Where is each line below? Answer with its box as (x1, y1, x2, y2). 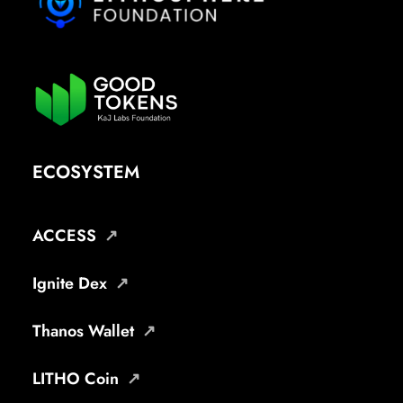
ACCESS (32, 224, 96, 247)
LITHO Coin (32, 367, 119, 390)
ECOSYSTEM (32, 159, 139, 185)
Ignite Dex (32, 272, 107, 295)
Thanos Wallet (32, 319, 134, 343)
